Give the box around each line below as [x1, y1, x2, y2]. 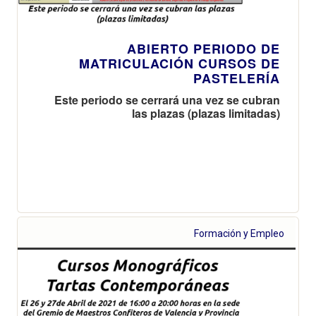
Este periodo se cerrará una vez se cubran [54, 91, 280, 108]
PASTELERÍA [193, 68, 280, 87]
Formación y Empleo [194, 227, 285, 239]
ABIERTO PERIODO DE [127, 39, 280, 58]
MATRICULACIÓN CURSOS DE [79, 54, 280, 73]
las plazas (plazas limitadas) [132, 104, 280, 121]
